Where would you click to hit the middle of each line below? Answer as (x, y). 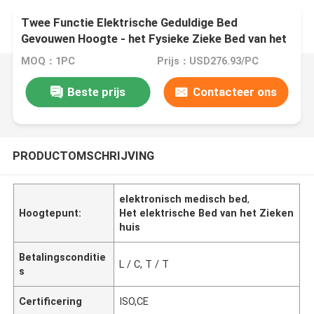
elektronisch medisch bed (184, 199)
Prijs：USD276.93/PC (207, 61)
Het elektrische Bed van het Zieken (207, 213)
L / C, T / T (144, 264)
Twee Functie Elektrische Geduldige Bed (130, 23)
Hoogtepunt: (50, 213)
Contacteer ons (234, 91)
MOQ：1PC (48, 61)
